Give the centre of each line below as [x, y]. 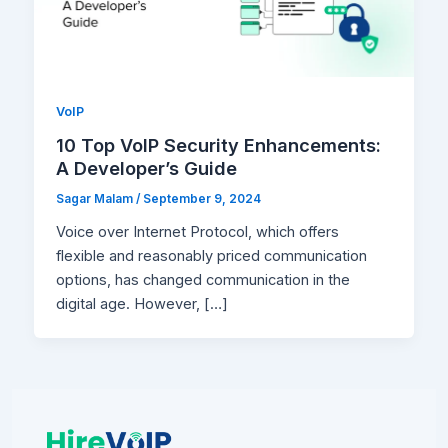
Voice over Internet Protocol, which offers [198, 232]
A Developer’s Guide [147, 168]
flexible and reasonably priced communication [212, 256]
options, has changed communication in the [203, 280]
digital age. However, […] [142, 304]
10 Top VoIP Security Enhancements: [219, 145]
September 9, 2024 [202, 199]
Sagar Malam [96, 199]
